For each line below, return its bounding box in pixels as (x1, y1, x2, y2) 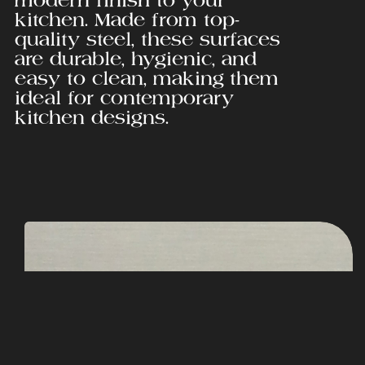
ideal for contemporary (14, 86, 234, 109)
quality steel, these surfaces (14, 27, 280, 51)
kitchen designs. (14, 105, 169, 129)
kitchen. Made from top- (14, 7, 240, 31)
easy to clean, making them (14, 66, 279, 90)
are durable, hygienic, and (14, 46, 257, 70)
